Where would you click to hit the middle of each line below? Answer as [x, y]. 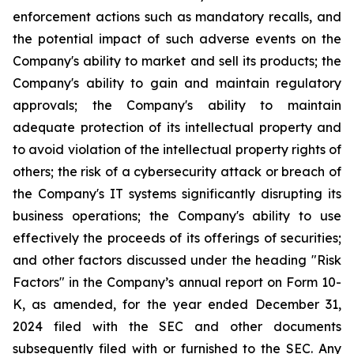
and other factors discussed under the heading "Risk [177, 260]
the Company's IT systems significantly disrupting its [177, 194]
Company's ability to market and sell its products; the [177, 61]
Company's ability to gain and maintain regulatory [177, 83]
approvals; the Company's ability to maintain [177, 105]
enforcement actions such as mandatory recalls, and [177, 17]
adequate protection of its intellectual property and [177, 127]
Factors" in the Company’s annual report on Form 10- [177, 282]
